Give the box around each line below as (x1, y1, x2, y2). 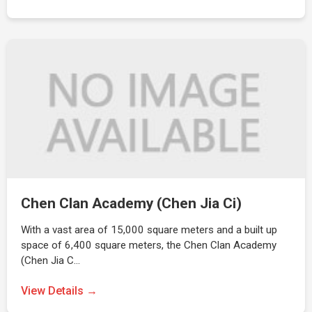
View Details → (21, 284, 97, 297)
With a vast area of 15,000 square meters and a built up (21, 224, 277, 236)
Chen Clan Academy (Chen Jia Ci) (21, 195, 242, 212)
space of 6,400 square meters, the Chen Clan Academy (21, 239, 276, 251)
